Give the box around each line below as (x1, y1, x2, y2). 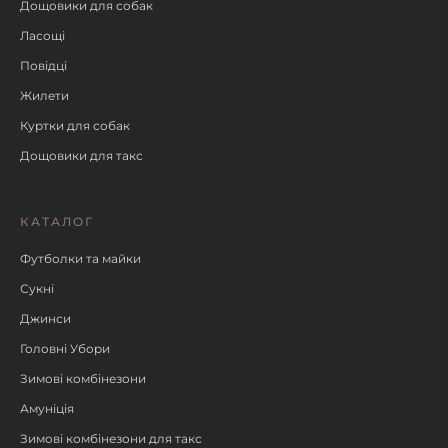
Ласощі (20, 28, 65, 43)
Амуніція (20, 401, 74, 416)
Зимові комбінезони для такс (20, 431, 202, 446)
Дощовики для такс (20, 148, 143, 163)
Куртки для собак (20, 118, 130, 133)
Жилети (20, 88, 69, 103)
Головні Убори (20, 341, 110, 356)
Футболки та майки (20, 251, 141, 266)
